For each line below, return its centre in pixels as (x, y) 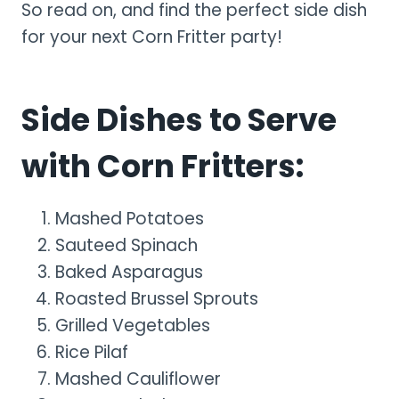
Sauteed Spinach (126, 245)
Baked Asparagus (129, 272)
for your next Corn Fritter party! (152, 37)
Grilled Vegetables (133, 325)
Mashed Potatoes (130, 218)
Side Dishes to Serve (179, 120)
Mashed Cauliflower (138, 379)
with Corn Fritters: (163, 166)
